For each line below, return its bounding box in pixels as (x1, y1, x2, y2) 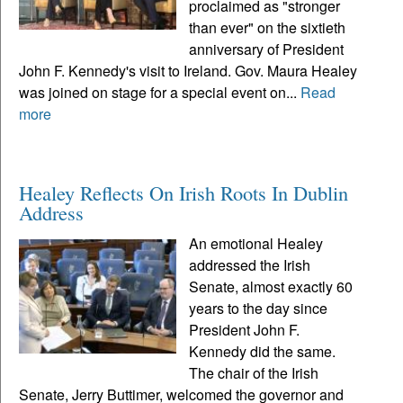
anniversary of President (189, 39, 345, 60)
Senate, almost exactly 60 (189, 276, 354, 298)
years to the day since (189, 298, 328, 319)
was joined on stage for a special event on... (19, 82, 300, 103)
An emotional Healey (189, 233, 324, 255)
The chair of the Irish (189, 363, 319, 384)
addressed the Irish (189, 255, 311, 276)
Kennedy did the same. (189, 341, 336, 363)
